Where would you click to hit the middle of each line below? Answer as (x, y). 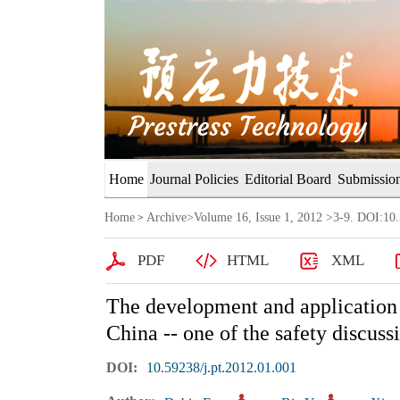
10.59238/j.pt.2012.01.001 (221, 367)
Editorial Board (288, 179)
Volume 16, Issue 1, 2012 (258, 217)
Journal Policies (194, 179)
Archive (167, 217)
